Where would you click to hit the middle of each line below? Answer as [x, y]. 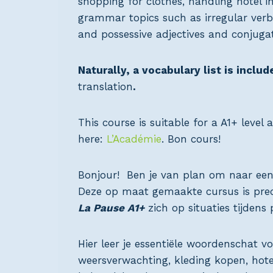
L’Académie [134, 139]
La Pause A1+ [111, 208]
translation [105, 87]
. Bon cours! [191, 139]
